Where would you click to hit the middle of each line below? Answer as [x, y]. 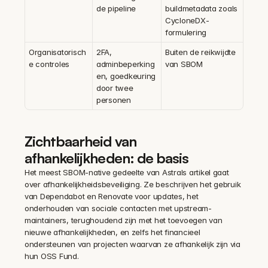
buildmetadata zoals [202, 8]
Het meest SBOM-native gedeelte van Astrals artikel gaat [127, 172]
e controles [49, 64]
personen [114, 100]
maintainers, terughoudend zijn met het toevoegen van [124, 220]
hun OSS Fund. [52, 256]
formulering [186, 32]
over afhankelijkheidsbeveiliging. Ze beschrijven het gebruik [133, 184]
